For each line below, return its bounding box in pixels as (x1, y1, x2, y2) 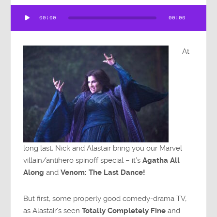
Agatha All (142, 155, 180, 165)
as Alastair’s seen (23, 206, 82, 215)
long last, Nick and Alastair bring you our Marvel (23, 143, 183, 153)
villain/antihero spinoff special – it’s (23, 155, 143, 165)
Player (10, 18, 31, 27)
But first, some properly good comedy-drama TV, (23, 194, 187, 203)
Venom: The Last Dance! (61, 168, 146, 177)
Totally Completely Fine (82, 206, 166, 215)
